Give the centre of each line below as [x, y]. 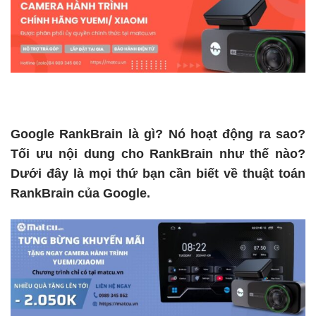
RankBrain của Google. [80, 194]
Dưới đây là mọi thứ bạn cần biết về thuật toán [158, 174]
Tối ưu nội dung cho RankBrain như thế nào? [158, 154]
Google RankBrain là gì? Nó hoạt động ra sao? [158, 134]
